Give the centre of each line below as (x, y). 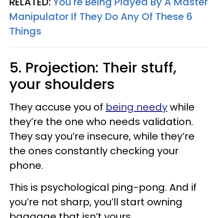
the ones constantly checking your (94, 151)
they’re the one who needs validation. (101, 122)
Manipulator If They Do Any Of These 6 (101, 17)
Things (25, 31)
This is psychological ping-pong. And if (103, 187)
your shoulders (62, 84)
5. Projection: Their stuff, (93, 68)
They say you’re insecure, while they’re (102, 136)
